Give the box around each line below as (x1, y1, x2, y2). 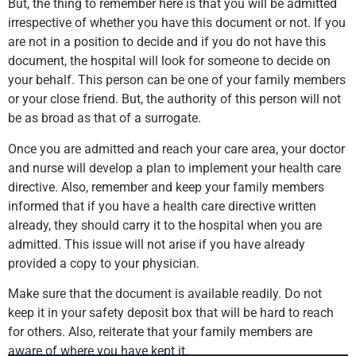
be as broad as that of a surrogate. (8, 110, 201, 126)
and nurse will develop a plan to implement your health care (8, 160, 341, 176)
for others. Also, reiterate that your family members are (8, 324, 312, 340)
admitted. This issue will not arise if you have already (8, 236, 305, 252)
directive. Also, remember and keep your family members (8, 179, 324, 195)
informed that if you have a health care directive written (8, 198, 316, 214)
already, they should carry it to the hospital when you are (8, 217, 322, 233)
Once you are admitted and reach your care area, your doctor (8, 141, 345, 157)
